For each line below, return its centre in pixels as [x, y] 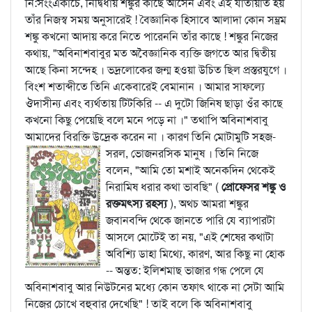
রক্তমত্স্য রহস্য [138, 204]
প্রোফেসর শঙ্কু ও [254, 187]
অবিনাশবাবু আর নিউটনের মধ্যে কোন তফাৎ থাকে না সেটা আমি [155, 287]
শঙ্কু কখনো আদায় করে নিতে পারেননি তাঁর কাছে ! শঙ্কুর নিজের [151, 37]
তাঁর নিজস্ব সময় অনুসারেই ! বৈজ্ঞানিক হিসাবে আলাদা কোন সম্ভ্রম [156, 20]
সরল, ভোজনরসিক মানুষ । [161, 154]
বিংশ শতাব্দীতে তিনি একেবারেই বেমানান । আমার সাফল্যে [145, 87]
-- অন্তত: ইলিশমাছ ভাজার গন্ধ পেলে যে [185, 271]
